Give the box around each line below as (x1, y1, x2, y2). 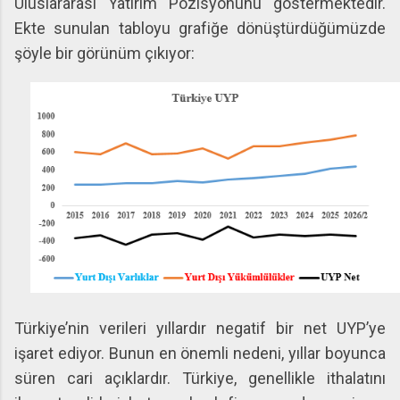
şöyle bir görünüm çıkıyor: (14, 44, 195, 62)
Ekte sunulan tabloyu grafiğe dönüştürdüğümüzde (14, 19, 386, 37)
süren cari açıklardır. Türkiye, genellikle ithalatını (14, 369, 386, 388)
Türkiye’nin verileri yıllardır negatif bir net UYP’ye (14, 319, 386, 338)
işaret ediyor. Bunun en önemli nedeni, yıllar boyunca (14, 344, 386, 363)
